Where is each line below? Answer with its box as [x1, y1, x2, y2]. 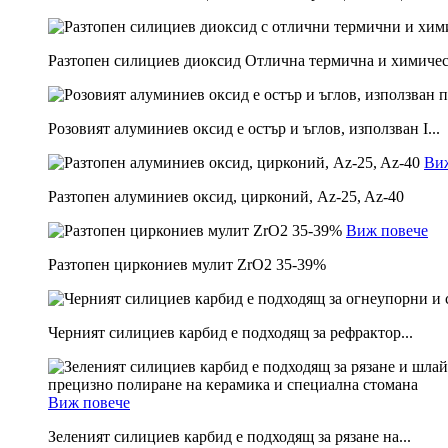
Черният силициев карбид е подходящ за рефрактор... [48, 323, 413, 341]
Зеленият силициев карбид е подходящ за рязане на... [48, 427, 411, 445]
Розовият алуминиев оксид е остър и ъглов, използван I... [48, 119, 440, 137]
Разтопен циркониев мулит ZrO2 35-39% [48, 255, 326, 273]
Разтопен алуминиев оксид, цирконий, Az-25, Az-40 [48, 187, 404, 205]
